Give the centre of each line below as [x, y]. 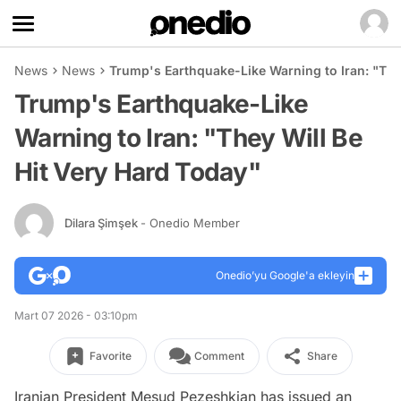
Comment [219, 356]
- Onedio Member [190, 222]
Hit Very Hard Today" [137, 172]
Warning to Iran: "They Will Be [188, 138]
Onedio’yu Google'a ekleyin [285, 275]
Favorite [110, 356]
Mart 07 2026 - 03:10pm [76, 316]
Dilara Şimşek [102, 222]
